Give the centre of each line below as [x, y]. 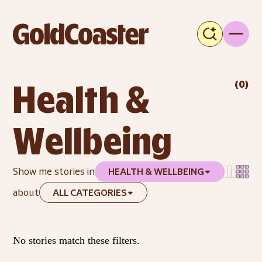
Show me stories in [54, 172]
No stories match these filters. [77, 240]
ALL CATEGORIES [89, 192]
